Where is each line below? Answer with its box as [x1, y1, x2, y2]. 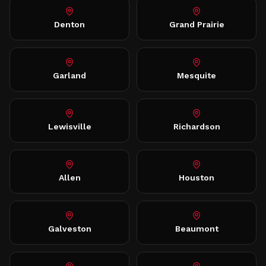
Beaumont [175, 224, 218, 233]
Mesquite [177, 71, 216, 80]
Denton [54, 20, 85, 29]
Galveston [47, 224, 91, 233]
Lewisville [47, 122, 91, 131]
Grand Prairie [169, 20, 224, 29]
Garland [53, 71, 86, 80]
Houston [179, 173, 214, 182]
